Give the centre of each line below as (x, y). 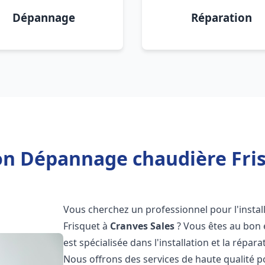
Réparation (221, 17)
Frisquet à (87, 226)
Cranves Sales (143, 226)
